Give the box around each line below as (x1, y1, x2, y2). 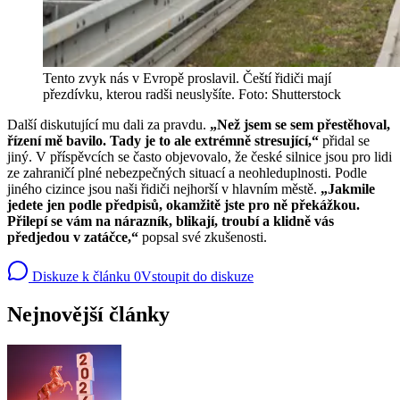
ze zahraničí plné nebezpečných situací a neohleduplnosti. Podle (7, 164, 367, 180)
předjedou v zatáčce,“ (7, 229, 142, 245)
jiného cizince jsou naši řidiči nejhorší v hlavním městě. (7, 180, 321, 196)
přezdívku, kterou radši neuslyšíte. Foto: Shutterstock (43, 86, 341, 102)
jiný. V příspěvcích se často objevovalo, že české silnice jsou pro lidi (7, 148, 392, 164)
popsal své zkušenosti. (142, 229, 267, 245)
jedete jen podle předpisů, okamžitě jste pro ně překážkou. (7, 196, 360, 212)
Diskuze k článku (29, 268, 130, 284)
